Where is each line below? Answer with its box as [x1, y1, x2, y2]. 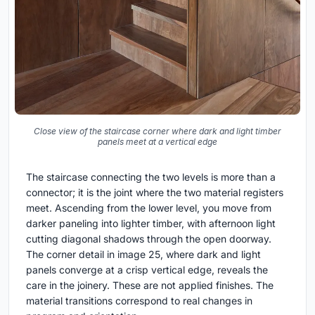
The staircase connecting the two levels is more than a [26, 171, 276, 184]
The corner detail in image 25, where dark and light [26, 248, 261, 261]
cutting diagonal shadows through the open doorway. [26, 233, 271, 245]
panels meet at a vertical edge [98, 136, 217, 148]
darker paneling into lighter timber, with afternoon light [26, 217, 276, 230]
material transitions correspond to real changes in [26, 295, 252, 307]
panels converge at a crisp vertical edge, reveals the [26, 264, 268, 276]
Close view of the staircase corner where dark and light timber [34, 126, 281, 137]
